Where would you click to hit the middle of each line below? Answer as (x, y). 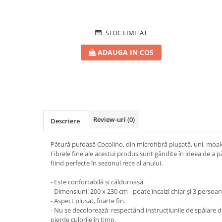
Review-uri (110, 119)
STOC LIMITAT (126, 33)
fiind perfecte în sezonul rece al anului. (107, 163)
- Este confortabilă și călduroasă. (98, 182)
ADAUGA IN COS (126, 52)
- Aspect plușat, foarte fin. (88, 201)
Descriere (65, 121)
